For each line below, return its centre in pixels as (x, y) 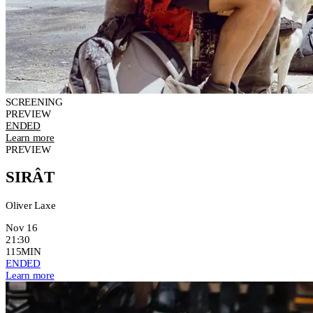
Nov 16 (22, 227)
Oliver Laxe (31, 205)
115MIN (23, 251)
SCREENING (34, 102)
